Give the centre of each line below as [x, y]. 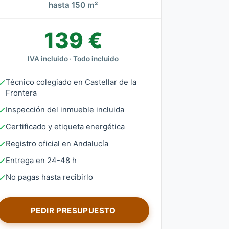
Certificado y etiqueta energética [65, 127]
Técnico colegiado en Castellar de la [71, 82]
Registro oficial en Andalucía [57, 144]
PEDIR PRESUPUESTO [73, 210]
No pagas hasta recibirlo [49, 177]
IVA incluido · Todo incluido [73, 59]
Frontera [21, 93]
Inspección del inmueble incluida [65, 110]
